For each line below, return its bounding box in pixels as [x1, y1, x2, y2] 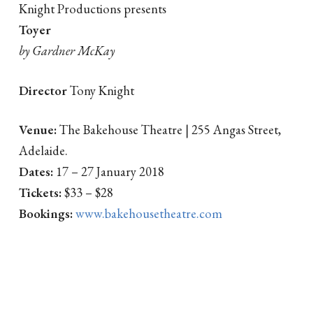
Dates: [19, 163, 53, 180]
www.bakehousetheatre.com [75, 205, 222, 222]
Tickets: [19, 184, 61, 201]
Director [19, 81, 67, 99]
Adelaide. [19, 142, 68, 159]
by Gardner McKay [19, 42, 115, 59]
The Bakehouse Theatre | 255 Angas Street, [57, 121, 281, 138]
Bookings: [19, 205, 73, 222]
